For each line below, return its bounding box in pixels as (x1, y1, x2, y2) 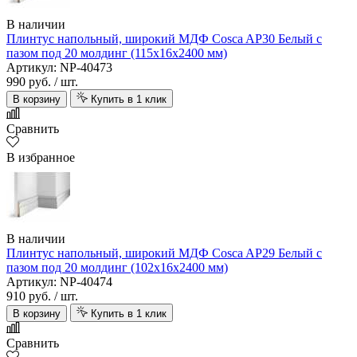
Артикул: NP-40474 (6, 275, 112, 289)
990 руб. (6, 75, 51, 89)
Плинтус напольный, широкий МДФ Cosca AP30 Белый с (6, 32, 322, 46)
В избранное (6, 151, 75, 165)
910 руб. (6, 289, 51, 304)
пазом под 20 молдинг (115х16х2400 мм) (6, 46, 227, 61)
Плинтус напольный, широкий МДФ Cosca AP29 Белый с (6, 246, 322, 261)
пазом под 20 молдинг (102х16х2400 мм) (6, 261, 228, 275)
